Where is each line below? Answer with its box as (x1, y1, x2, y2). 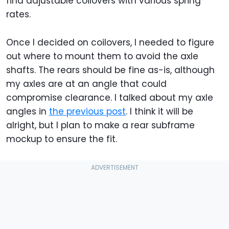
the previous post (49, 105, 126, 118)
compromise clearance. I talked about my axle (6, 91, 213, 104)
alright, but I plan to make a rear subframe (6, 119, 195, 131)
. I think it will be (126, 105, 193, 118)
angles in (6, 105, 49, 118)
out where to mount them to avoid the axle (6, 50, 198, 62)
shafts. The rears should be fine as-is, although (6, 63, 215, 76)
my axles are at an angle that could (6, 77, 167, 90)
